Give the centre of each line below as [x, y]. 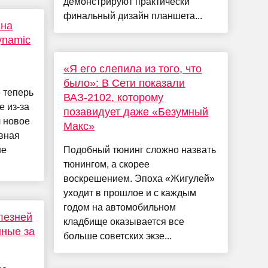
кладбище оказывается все [124, 222]
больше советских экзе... [118, 236]
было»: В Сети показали [124, 83]
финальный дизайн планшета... [133, 16]
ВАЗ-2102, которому [114, 98]
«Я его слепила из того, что [133, 69]
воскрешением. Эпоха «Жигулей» [139, 179]
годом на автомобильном [120, 208]
